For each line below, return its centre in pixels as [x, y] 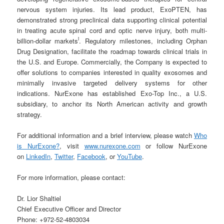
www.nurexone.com [112, 145]
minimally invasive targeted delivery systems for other [112, 82]
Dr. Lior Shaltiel [39, 198]
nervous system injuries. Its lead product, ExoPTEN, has [112, 9]
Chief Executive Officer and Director [69, 209]
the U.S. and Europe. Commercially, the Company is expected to [112, 61]
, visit [72, 145]
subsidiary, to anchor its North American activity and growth [112, 103]
